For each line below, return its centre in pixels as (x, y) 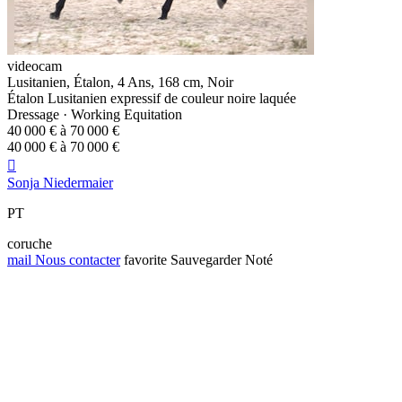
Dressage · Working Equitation (95, 115)
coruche (30, 244)
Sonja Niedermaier (60, 183)
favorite (145, 260)
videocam (35, 66)
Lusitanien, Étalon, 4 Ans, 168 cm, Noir (120, 83)
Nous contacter (76, 260)
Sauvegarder (206, 260)
